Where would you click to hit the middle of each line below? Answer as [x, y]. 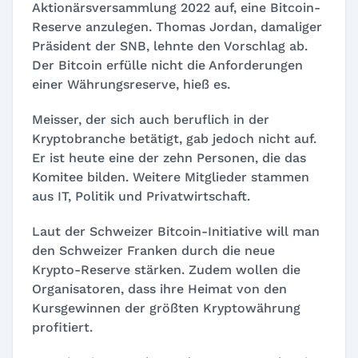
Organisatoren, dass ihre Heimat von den [159, 289]
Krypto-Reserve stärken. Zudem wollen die [166, 270]
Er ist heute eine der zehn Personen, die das [169, 158]
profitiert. [62, 327]
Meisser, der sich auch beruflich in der [151, 119]
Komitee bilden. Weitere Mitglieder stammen [171, 177]
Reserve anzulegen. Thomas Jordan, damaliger [177, 27]
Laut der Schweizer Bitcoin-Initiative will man [176, 231]
